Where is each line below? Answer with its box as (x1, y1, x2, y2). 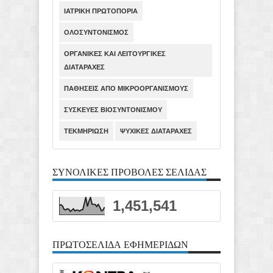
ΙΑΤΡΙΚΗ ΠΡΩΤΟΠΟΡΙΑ (64, 7, 138, 15)
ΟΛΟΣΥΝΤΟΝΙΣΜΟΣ (64, 29, 129, 37)
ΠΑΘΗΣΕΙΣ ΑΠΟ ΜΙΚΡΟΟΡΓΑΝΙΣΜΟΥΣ (64, 85, 188, 93)
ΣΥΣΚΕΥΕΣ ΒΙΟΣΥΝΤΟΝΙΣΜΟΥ (64, 106, 162, 114)
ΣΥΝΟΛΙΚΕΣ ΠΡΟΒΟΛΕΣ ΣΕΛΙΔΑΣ (52, 164, 207, 179)
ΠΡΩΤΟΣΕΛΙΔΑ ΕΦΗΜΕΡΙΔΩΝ (52, 236, 188, 252)
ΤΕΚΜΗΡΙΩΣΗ (64, 127, 108, 135)
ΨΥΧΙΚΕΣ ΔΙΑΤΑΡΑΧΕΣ (120, 127, 192, 135)
